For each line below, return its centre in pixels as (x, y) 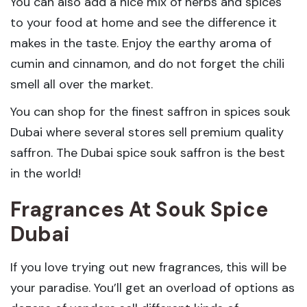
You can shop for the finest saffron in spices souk (150, 111)
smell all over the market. (83, 84)
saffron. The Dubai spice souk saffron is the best (148, 152)
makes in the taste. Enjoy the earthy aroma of (141, 43)
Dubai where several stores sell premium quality (147, 132)
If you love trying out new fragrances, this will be (148, 267)
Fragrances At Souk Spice (139, 209)
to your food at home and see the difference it (144, 22)
